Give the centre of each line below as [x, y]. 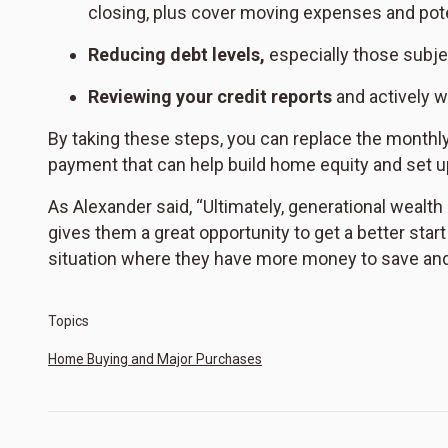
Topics [68, 320]
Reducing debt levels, [176, 54]
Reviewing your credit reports [210, 96]
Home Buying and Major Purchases [155, 358]
